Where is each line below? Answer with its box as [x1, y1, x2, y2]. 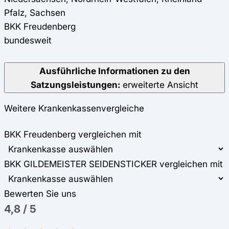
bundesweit [4, 35, 52, 46]
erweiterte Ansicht [120, 79, 198, 90]
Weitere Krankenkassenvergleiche [4, 103, 144, 114]
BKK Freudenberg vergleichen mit [4, 129, 142, 140]
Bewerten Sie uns [4, 188, 76, 199]
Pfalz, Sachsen [4, 7, 65, 18]
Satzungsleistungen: [31, 79, 120, 90]
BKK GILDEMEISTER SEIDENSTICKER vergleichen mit [4, 158, 223, 170]
